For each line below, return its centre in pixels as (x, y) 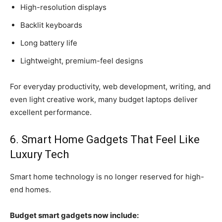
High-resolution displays (63, 7)
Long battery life (49, 43)
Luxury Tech (39, 154)
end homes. (30, 189)
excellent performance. (51, 112)
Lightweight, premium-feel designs (82, 60)
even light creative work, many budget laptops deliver (104, 99)
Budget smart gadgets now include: (74, 215)
